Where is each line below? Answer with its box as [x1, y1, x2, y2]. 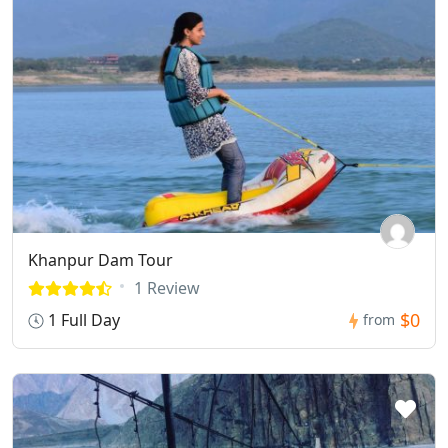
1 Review [134, 276, 200, 299]
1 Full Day [44, 308, 120, 331]
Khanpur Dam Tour [28, 248, 173, 271]
